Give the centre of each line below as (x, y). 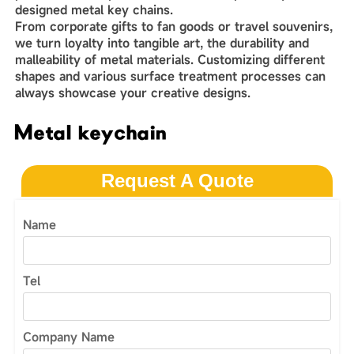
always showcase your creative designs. (132, 92)
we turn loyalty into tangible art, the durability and (162, 42)
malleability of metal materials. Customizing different (169, 59)
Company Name (68, 336)
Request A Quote (177, 181)
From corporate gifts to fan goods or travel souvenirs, (173, 26)
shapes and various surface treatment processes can (170, 75)
